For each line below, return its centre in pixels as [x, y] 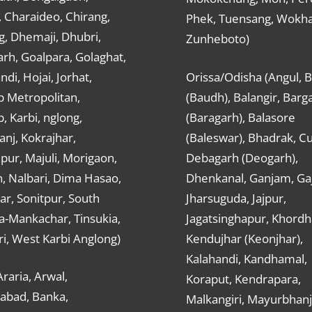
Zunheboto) [217, 39]
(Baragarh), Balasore [240, 117]
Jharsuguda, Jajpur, [236, 198]
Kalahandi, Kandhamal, [246, 258]
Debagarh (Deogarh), [242, 157]
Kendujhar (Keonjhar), [244, 238]
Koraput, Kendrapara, [243, 279]
